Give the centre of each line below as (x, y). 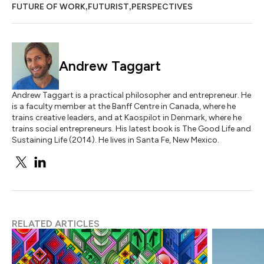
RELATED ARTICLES (56, 224)
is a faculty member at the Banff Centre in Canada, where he (124, 106)
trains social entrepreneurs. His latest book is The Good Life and (131, 129)
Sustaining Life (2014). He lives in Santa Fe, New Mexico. (115, 140)
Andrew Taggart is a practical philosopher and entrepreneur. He (131, 95)
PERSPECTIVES (162, 7)
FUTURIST (108, 7)
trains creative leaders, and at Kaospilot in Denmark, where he (127, 118)
